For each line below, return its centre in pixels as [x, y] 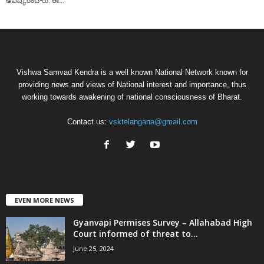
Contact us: [88, 122]
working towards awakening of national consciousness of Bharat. [132, 97]
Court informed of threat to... [136, 234]
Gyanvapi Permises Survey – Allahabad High [163, 223]
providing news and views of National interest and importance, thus [132, 85]
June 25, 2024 [93, 249]
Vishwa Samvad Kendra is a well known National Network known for [132, 72]
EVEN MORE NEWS [44, 200]
